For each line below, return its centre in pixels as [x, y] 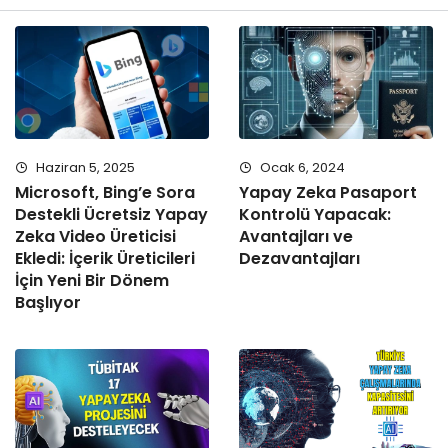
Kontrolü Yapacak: [315, 215]
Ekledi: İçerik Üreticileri [105, 259]
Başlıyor [48, 303]
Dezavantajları [299, 259]
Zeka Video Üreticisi [95, 237]
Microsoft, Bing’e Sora [105, 193]
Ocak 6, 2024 [301, 168]
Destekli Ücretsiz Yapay [111, 215]
